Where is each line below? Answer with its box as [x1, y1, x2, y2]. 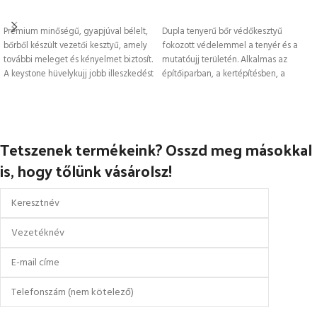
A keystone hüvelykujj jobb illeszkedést [4, 67, 154, 81]
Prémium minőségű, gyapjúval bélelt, [4, 24, 148, 39]
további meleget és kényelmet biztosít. [4, 52, 153, 67]
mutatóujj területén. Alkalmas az [162, 52, 287, 67]
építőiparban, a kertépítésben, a [162, 67, 285, 81]
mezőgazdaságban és [162, 81, 249, 96]
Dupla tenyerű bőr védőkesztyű [162, 24, 282, 39]
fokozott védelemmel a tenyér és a [162, 38, 298, 53]
